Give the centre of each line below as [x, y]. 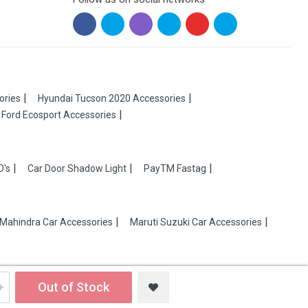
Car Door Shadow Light [77, 168]
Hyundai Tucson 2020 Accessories [112, 98]
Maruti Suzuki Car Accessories [196, 222]
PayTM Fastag [175, 168]
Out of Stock [74, 287]
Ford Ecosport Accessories [59, 115]
